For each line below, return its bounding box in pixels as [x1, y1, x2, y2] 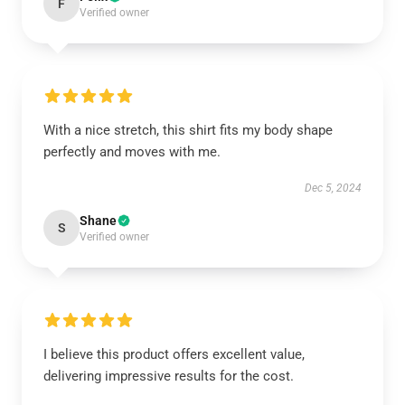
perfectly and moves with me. [43, 144, 221, 160]
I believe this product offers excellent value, [43, 346, 305, 363]
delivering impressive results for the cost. [43, 368, 294, 384]
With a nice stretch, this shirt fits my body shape [43, 122, 333, 138]
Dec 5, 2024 [305, 182, 362, 194]
